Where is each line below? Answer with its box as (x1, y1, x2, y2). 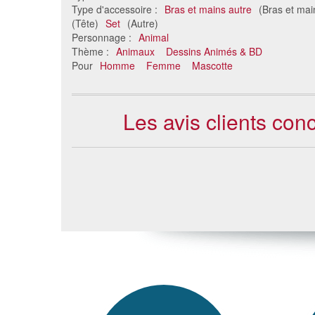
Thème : (72, 44, 112, 59)
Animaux (116, 44, 155, 59)
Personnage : (72, 30, 134, 45)
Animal (139, 30, 169, 45)
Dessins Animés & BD (166, 44, 262, 59)
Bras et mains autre (165, 2, 252, 17)
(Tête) (72, 16, 101, 31)
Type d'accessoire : (72, 2, 160, 17)
